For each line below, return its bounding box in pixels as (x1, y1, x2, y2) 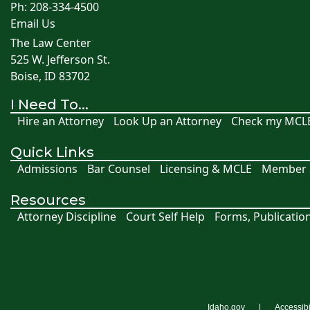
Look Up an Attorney (113, 113, 221, 129)
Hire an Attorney (17, 113, 104, 129)
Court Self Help (126, 209, 205, 225)
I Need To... (10, 96, 89, 113)
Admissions (17, 161, 77, 177)
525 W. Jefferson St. (10, 52, 110, 68)
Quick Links (10, 144, 94, 161)
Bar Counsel (87, 161, 150, 177)
